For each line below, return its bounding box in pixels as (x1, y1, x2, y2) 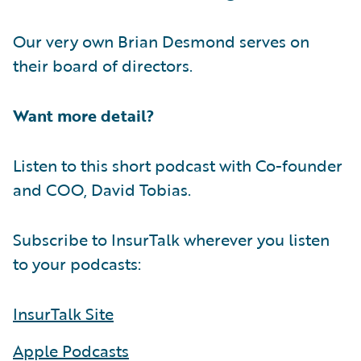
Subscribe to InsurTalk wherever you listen (13, 227, 330, 252)
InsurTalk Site (13, 301, 114, 326)
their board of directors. (13, 53, 193, 78)
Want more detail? (13, 103, 154, 128)
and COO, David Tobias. (13, 177, 191, 202)
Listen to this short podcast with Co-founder (13, 153, 342, 178)
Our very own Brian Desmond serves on (13, 29, 309, 54)
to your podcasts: (13, 251, 141, 276)
